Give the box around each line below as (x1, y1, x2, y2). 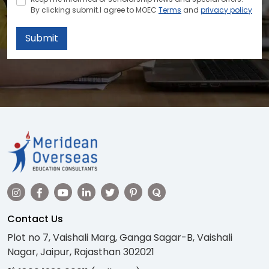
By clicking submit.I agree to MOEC (31, 4, 159, 15)
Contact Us (7, 212, 63, 226)
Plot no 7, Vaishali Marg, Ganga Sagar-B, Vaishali (7, 231, 232, 245)
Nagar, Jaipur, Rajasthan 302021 (7, 245, 154, 259)
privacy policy (201, 4, 252, 15)
